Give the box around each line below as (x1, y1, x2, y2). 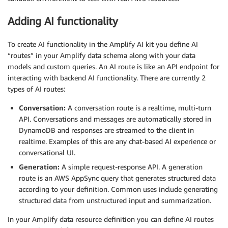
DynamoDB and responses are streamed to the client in (19, 125, 194, 134)
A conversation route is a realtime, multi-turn (66, 103, 211, 112)
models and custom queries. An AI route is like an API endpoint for (8, 62, 219, 71)
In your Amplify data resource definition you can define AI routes (8, 214, 214, 223)
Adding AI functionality (8, 15, 118, 28)
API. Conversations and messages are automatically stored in (19, 114, 211, 123)
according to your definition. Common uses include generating (19, 184, 218, 193)
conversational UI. (19, 148, 75, 157)
